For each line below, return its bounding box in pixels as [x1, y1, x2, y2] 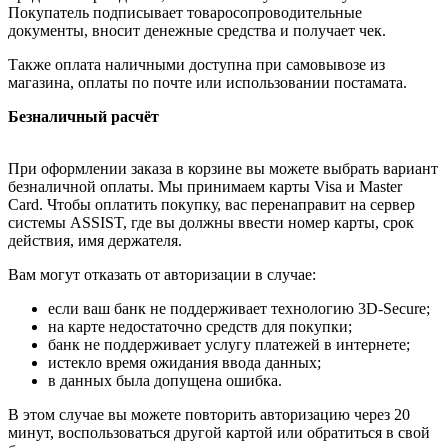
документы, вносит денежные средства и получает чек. [8, 22, 386, 40]
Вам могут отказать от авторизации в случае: [8, 266, 316, 284]
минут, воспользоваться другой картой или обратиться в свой [8, 424, 430, 442]
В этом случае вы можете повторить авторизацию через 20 [8, 406, 410, 424]
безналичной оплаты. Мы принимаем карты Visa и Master [8, 178, 402, 196]
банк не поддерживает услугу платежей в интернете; [48, 336, 410, 354]
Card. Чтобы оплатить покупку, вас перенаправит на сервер [8, 196, 415, 214]
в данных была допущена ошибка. [48, 372, 282, 390]
